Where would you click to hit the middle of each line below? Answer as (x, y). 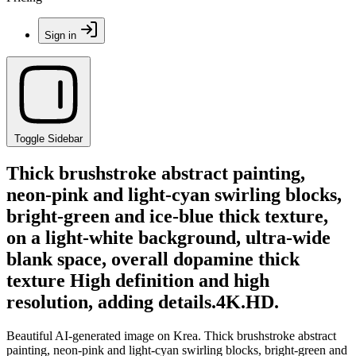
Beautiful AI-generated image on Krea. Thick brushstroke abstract (171, 335)
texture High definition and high (138, 280)
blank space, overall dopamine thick (153, 259)
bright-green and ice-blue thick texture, (167, 216)
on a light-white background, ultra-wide (168, 237)
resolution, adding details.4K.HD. (143, 302)
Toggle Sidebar (48, 139)
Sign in (60, 35)
